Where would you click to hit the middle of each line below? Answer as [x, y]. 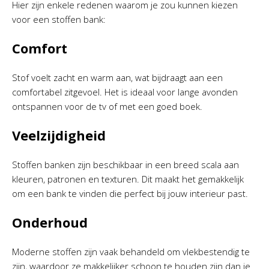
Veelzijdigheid [59, 135]
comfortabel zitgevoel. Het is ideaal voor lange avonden [125, 92]
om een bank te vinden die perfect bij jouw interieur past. [130, 193]
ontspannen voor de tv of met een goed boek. [107, 106]
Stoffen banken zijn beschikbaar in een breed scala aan [125, 164]
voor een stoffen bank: [59, 19]
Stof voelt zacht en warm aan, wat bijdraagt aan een [117, 77]
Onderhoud [50, 222]
